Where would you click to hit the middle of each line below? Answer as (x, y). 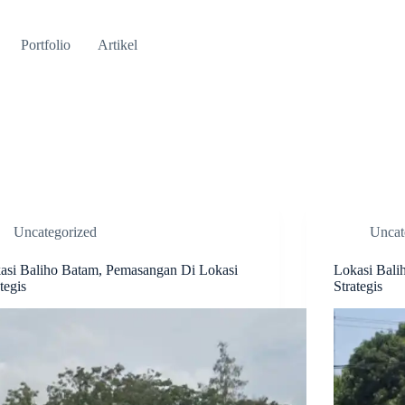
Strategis (358, 286)
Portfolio (45, 45)
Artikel (117, 45)
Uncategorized (56, 232)
